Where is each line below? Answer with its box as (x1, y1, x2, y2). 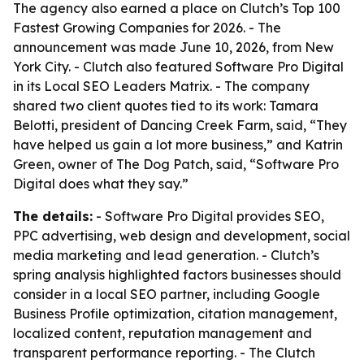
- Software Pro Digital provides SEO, (93, 208, 324, 224)
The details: (13, 208, 93, 224)
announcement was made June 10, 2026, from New (13, 39, 334, 55)
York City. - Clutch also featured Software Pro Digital (13, 58, 344, 75)
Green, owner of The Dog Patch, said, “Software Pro (13, 156, 339, 172)
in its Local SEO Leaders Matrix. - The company (13, 78, 310, 94)
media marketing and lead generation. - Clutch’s (13, 247, 319, 263)
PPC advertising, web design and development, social (13, 227, 350, 244)
